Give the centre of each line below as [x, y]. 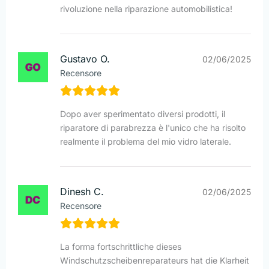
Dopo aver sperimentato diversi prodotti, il [143, 114]
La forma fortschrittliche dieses [121, 247]
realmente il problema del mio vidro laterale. [146, 142]
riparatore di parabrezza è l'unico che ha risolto [153, 128]
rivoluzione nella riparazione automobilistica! [146, 9]
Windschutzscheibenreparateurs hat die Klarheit [155, 261]
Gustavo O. [85, 59]
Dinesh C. [82, 192]
